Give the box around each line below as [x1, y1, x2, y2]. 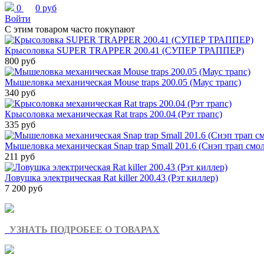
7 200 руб [5, 183, 42, 193]
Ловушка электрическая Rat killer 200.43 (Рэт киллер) [5, 173, 218, 183]
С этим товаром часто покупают [5, 24, 135, 34]
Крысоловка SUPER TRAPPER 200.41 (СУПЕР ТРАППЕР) [5, 45, 244, 55]
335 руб [5, 120, 35, 130]
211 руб [5, 151, 35, 161]
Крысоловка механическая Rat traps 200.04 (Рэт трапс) [5, 109, 222, 119]
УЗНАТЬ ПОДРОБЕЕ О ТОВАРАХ [7, 225, 160, 235]
